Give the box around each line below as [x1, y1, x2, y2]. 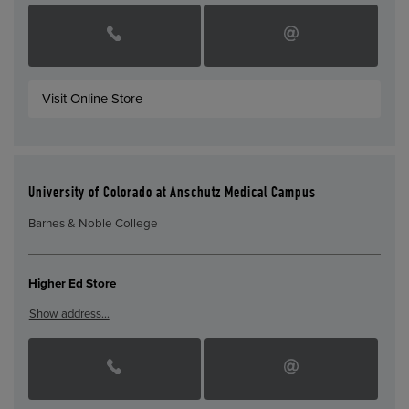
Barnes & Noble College [27, 215, 158, 231]
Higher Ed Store [27, 277, 116, 291]
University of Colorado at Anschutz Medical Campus [27, 186, 316, 203]
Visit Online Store [42, 90, 143, 108]
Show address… [28, 307, 110, 322]
